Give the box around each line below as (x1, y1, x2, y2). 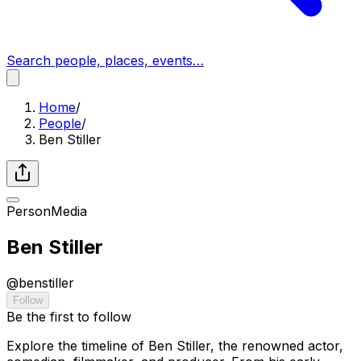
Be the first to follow (6, 308, 131, 325)
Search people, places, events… (6, 52, 204, 68)
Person (6, 203, 51, 219)
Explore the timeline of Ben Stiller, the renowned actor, (6, 337, 343, 354)
